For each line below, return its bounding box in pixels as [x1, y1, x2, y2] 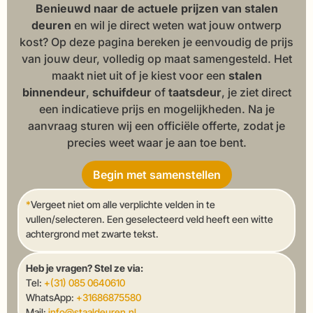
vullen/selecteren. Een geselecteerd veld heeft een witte [26, 213, 273, 226]
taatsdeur [168, 85, 221, 99]
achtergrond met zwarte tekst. [26, 228, 159, 240]
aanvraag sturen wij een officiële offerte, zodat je [28, 118, 285, 133]
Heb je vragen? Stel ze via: [26, 262, 143, 275]
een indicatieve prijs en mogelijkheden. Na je [38, 101, 275, 116]
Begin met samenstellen [92, 168, 221, 182]
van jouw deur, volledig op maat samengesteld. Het [21, 51, 292, 66]
